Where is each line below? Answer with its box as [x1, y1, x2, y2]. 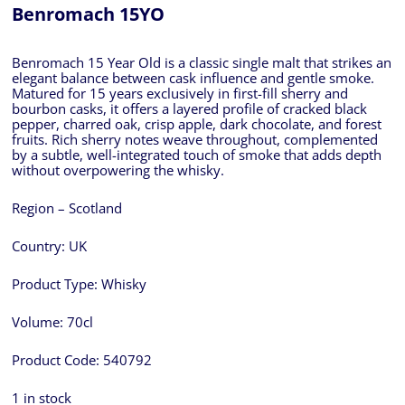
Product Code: [11, 351, 103, 371]
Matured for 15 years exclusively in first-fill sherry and [11, 84, 348, 104]
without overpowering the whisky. [11, 161, 224, 181]
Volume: [11, 313, 67, 333]
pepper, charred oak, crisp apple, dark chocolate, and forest [11, 115, 381, 135]
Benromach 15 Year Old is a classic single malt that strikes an [11, 53, 391, 73]
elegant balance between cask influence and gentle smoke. [11, 69, 374, 89]
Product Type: [11, 275, 101, 295]
